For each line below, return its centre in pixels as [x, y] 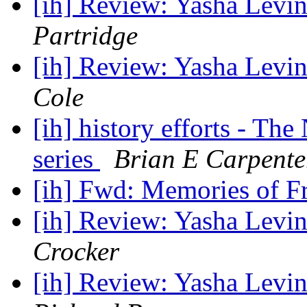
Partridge [85, 36]
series [66, 159]
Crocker [76, 251]
